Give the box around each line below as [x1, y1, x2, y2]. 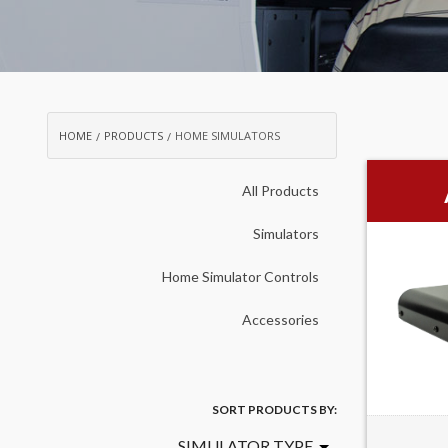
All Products [242, 182, 319, 199]
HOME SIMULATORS [175, 128, 280, 143]
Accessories [242, 311, 319, 328]
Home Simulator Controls [162, 268, 319, 285]
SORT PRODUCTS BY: [212, 402, 337, 417]
